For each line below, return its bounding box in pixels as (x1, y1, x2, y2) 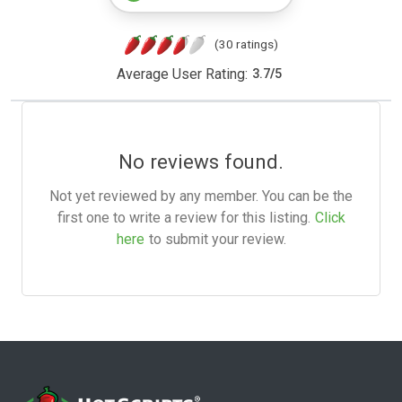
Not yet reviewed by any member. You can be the (49, 187, 353, 205)
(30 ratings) (214, 36, 278, 51)
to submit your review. (148, 230, 286, 248)
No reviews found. (118, 149, 284, 173)
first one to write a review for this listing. (57, 208, 310, 226)
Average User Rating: (116, 65, 248, 83)
